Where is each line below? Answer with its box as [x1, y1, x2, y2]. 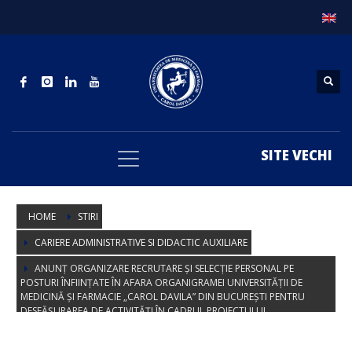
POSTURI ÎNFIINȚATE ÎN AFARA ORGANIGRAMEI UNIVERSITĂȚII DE [20, 276, 302, 290]
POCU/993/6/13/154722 [20, 318, 126, 332]
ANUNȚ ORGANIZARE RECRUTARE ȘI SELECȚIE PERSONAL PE [35, 262, 294, 276]
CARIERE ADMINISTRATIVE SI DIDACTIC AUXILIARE [35, 236, 247, 250]
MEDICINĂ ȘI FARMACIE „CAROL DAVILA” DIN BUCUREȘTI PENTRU [20, 290, 305, 304]
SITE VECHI [261, 145, 332, 164]
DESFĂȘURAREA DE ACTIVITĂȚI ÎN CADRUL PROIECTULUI [20, 304, 266, 318]
